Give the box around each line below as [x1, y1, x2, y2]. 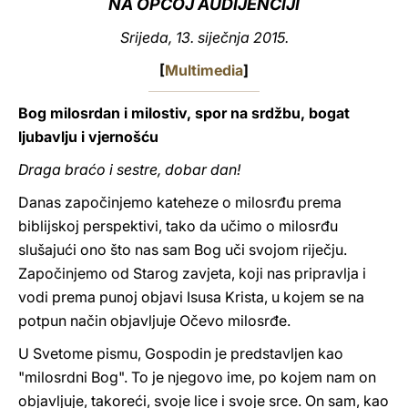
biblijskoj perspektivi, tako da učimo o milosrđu [18, 217, 338, 235]
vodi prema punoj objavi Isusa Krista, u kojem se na [18, 288, 364, 306]
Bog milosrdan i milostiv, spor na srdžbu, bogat [18, 104, 350, 122]
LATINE [289, 22, 336, 39]
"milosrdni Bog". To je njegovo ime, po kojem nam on [18, 368, 376, 386]
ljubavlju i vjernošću [18, 127, 158, 146]
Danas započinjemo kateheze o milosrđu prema [18, 193, 342, 211]
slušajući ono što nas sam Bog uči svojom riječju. [18, 240, 347, 259]
